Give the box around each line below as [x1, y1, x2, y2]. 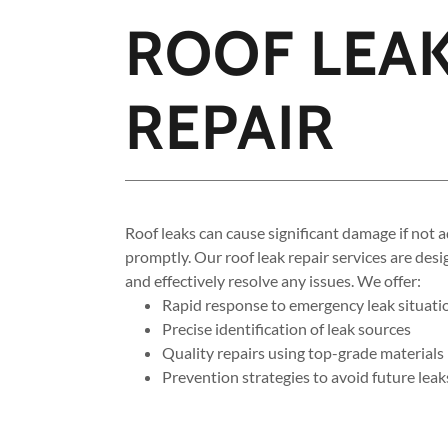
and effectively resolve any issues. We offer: [124, 270, 421, 290]
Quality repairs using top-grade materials [161, 342, 444, 362]
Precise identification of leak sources [161, 318, 411, 338]
